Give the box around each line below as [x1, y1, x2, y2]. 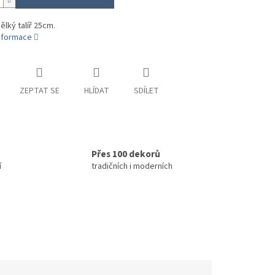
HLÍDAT [83, 85, 109, 98]
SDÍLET [133, 85, 159, 98]
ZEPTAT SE [19, 85, 60, 98]
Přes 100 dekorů [91, 147, 160, 161]
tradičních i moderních [91, 160, 172, 173]
